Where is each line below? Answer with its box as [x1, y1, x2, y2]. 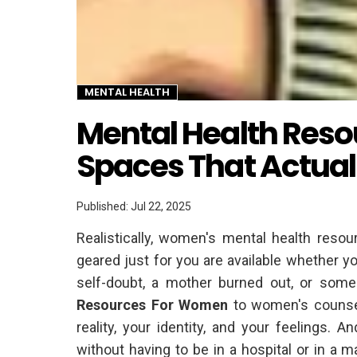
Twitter [183, 96, 212, 108]
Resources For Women [76, 296, 229, 313]
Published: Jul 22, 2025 [76, 199, 191, 213]
